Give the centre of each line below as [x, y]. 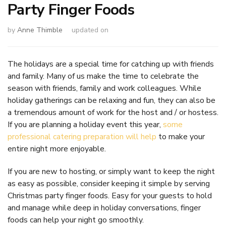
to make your [181, 136]
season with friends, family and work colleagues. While [104, 88]
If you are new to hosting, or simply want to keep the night [111, 171]
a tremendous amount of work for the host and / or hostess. [113, 112]
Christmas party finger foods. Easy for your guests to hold [110, 195]
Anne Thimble [40, 30]
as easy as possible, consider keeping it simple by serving [109, 183]
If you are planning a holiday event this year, [85, 124]
